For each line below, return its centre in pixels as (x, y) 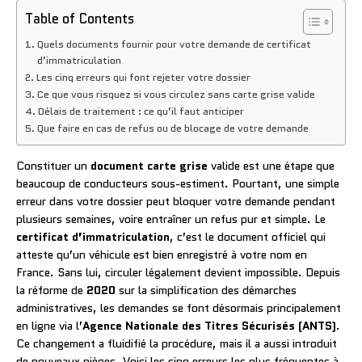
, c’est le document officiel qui (248, 236)
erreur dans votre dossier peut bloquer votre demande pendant (176, 201)
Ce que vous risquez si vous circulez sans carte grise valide (176, 94)
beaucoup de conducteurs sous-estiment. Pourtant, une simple (178, 183)
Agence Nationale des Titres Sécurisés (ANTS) (209, 325)
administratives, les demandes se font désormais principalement (179, 307)
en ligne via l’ (49, 325)
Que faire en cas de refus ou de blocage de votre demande (173, 128)
